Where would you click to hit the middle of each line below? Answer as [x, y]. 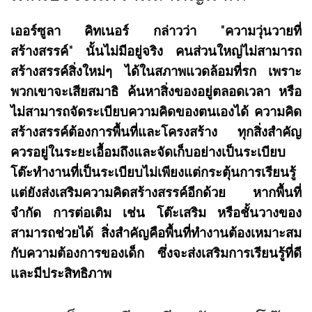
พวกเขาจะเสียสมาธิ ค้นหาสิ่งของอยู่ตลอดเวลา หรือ [156, 92]
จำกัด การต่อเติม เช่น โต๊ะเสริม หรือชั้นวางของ [156, 213]
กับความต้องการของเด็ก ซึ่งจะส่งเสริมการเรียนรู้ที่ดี [156, 253]
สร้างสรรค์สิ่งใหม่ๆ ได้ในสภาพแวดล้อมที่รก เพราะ [156, 71]
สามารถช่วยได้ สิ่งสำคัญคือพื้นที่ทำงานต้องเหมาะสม [156, 233]
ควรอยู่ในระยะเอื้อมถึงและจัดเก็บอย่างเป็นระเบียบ [148, 152]
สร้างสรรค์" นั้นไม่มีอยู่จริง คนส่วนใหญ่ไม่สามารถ [156, 51]
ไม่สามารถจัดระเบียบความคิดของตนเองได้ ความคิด [156, 112]
